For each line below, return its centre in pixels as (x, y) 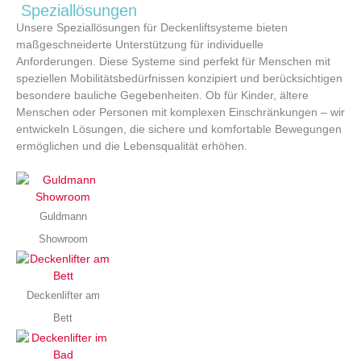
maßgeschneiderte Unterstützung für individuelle (140, 44)
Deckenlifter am (63, 296)
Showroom (63, 239)
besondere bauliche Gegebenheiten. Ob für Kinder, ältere (162, 95)
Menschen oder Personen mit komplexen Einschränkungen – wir (180, 112)
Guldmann (63, 217)
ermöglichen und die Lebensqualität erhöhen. (132, 146)
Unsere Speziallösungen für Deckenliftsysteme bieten (152, 27)
